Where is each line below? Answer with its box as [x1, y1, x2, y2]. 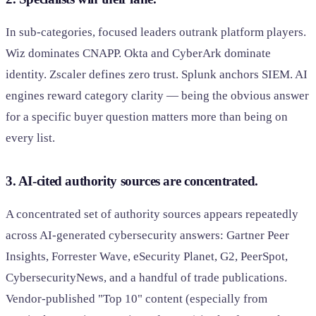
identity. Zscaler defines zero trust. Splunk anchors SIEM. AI [6, 68, 308, 82]
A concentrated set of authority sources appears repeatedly [6, 207, 298, 221]
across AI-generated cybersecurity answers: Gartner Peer [6, 229, 289, 243]
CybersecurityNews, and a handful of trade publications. [6, 271, 287, 285]
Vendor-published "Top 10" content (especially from [6, 292, 267, 306]
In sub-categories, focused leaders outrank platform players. [6, 25, 306, 39]
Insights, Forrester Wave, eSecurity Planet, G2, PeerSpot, [6, 250, 288, 264]
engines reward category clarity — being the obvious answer [6, 89, 309, 103]
